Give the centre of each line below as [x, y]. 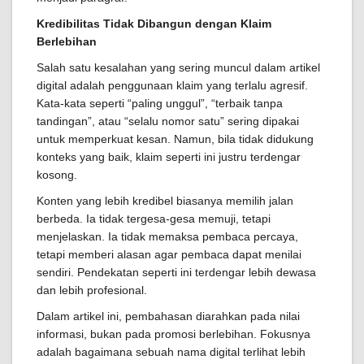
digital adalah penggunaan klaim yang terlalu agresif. [172, 86]
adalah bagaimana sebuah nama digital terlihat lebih [171, 352]
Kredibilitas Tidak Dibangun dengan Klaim [154, 24]
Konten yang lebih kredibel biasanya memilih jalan [165, 201]
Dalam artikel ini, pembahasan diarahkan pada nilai [168, 316]
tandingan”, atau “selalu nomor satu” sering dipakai [168, 121]
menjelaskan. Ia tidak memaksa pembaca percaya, [167, 237]
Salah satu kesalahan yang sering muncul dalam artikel [178, 68]
